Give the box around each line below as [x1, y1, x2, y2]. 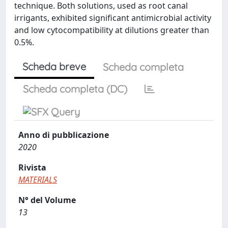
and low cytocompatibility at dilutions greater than [14, 24, 209, 36]
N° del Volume [18, 194, 76, 206]
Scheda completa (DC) [23, 82, 127, 95]
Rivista [18, 161, 46, 173]
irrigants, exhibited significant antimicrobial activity [14, 12, 211, 23]
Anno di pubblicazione [18, 129, 109, 140]
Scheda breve [22, 60, 86, 73]
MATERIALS [18, 174, 57, 185]
